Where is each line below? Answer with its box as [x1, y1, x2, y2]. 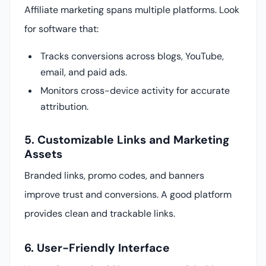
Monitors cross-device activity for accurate [40, 84, 230, 97]
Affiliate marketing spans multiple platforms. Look [24, 4, 239, 17]
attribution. [40, 100, 89, 113]
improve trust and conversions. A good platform [24, 188, 232, 201]
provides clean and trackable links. [24, 207, 175, 220]
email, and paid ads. [40, 66, 128, 79]
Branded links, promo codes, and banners [24, 169, 204, 182]
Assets [24, 146, 62, 161]
